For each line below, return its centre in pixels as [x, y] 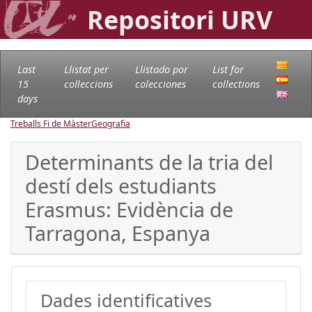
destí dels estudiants [121, 185]
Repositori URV [180, 19]
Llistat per [86, 69]
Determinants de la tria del [149, 162]
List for [228, 69]
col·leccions [88, 84]
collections [236, 84]
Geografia [111, 123]
